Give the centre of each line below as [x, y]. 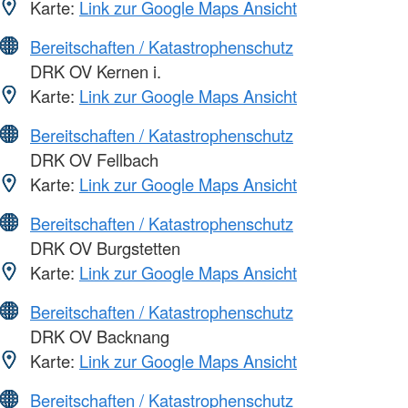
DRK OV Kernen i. [93, 71]
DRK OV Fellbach [92, 160]
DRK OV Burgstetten [103, 248]
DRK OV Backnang [97, 337]
